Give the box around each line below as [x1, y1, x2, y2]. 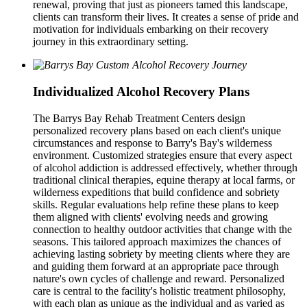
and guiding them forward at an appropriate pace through [33, 260, 279, 272]
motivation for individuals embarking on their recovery [33, 23, 269, 36]
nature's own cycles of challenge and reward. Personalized [33, 272, 284, 284]
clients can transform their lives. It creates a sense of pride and [33, 11, 299, 23]
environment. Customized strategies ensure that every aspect [33, 149, 292, 161]
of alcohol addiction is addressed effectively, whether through [33, 161, 297, 173]
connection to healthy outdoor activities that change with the [33, 223, 292, 235]
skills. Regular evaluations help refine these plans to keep [33, 198, 279, 210]
